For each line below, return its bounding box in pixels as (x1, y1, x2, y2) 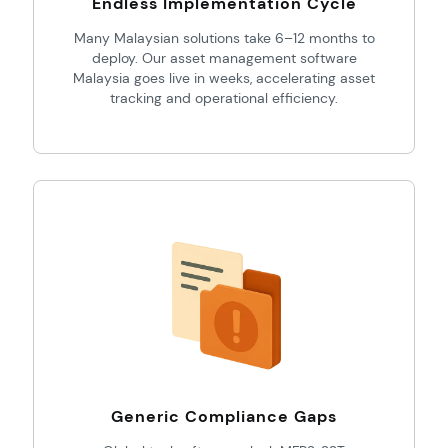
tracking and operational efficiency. (110, 89, 338, 107)
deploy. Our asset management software (91, 49, 357, 67)
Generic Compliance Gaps (111, 406, 337, 427)
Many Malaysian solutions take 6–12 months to (73, 29, 375, 47)
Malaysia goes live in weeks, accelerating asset (73, 69, 375, 87)
